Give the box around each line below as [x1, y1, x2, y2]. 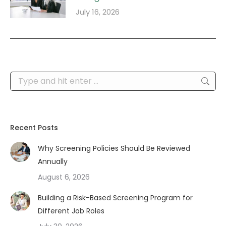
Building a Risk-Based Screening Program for [38, 193, 193, 203]
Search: [10, 73, 36, 83]
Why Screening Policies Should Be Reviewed [38, 143, 190, 154]
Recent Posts [10, 123, 58, 133]
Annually [38, 156, 68, 167]
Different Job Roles [38, 206, 104, 216]
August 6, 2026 [38, 172, 90, 183]
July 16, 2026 [76, 7, 120, 18]
